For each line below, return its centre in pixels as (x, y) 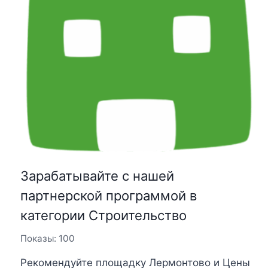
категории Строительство (103, 216)
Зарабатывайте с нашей (97, 176)
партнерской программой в (108, 196)
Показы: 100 (47, 239)
